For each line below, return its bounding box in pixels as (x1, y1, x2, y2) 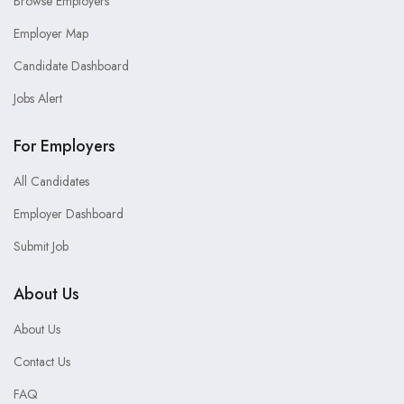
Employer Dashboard (14, 205, 124, 224)
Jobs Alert (14, 89, 62, 108)
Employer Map (14, 24, 88, 43)
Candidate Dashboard (14, 57, 129, 76)
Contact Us (14, 353, 70, 372)
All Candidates (14, 172, 89, 191)
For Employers (14, 134, 115, 159)
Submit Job (14, 237, 69, 256)
